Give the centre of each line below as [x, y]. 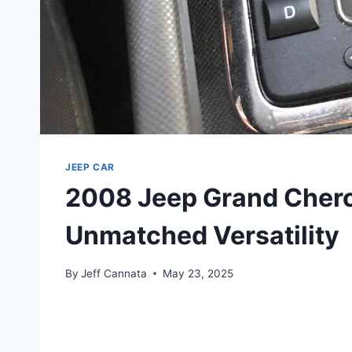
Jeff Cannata [114, 273]
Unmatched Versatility [202, 236]
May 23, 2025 [198, 273]
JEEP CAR [90, 167]
